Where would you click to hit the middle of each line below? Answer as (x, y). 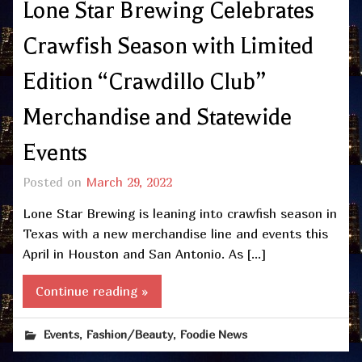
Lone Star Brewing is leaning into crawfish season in (180, 213)
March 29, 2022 (129, 182)
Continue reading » (92, 291)
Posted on (54, 182)
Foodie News (214, 335)
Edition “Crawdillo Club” (144, 82)
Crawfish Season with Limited (168, 46)
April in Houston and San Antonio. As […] (144, 253)
